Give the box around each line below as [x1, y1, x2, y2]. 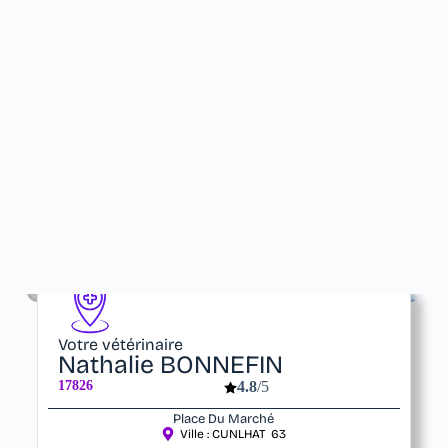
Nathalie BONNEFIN [57, 350, 283, 381]
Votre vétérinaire [57, 335, 183, 355]
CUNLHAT [212, 427, 267, 442]
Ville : [180, 427, 213, 442]
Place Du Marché [173, 411, 275, 428]
